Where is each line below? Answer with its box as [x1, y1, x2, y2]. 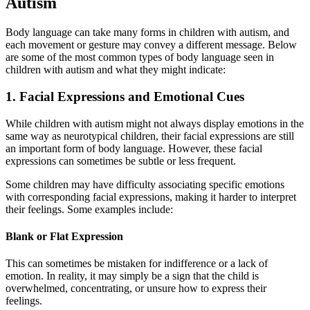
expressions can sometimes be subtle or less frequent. [6, 154, 236, 167]
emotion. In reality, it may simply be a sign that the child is [6, 270, 259, 282]
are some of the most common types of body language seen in [6, 51, 274, 64]
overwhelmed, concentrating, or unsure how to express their [6, 282, 266, 295]
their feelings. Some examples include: [6, 203, 173, 215]
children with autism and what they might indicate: [6, 64, 226, 76]
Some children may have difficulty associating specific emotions [6, 178, 284, 190]
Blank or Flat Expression [6, 230, 123, 242]
